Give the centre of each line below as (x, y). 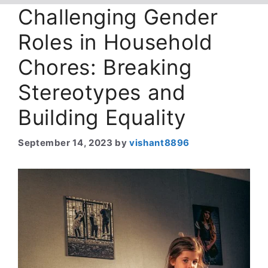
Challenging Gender (118, 17)
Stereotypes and (102, 92)
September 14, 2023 (66, 142)
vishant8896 (160, 142)
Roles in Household (115, 42)
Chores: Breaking (105, 67)
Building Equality (102, 117)
